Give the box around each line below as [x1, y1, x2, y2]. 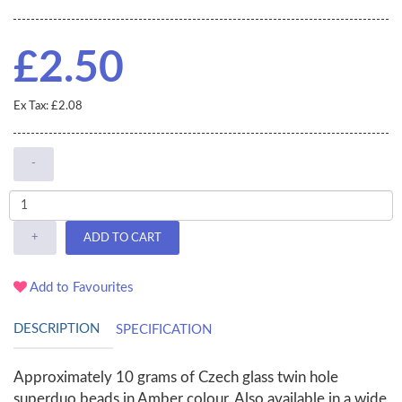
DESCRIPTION [13, 322, 100, 336]
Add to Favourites [27, 281, 134, 295]
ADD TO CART [83, 232, 162, 244]
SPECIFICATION [116, 323, 212, 337]
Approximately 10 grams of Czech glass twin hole [13, 370, 338, 386]
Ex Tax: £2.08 [13, 100, 83, 113]
